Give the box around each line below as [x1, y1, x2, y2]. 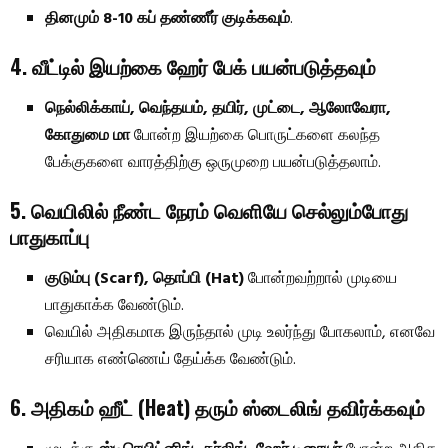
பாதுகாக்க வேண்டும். [45, 292, 184, 319]
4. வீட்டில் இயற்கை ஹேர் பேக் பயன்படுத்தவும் [10, 50, 376, 81]
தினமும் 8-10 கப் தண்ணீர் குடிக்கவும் [45, 5, 290, 32]
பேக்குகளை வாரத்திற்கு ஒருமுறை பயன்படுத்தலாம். [45, 149, 381, 176]
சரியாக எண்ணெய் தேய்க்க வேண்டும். [45, 346, 296, 373]
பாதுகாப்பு [10, 220, 89, 251]
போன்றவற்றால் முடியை [244, 265, 397, 292]
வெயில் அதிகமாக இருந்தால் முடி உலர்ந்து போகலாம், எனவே [45, 319, 435, 346]
